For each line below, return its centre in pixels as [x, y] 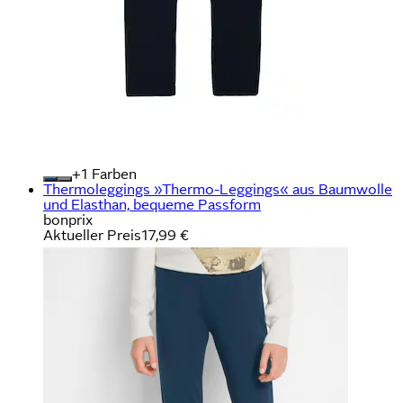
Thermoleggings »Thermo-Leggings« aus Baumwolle [218, 189]
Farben [112, 174]
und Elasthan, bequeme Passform [152, 204]
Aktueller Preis [92, 235]
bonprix [68, 219]
